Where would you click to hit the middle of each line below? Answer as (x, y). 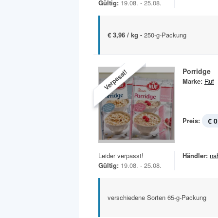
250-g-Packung (165, 35)
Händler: (195, 156)
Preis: (191, 121)
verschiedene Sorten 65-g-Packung (157, 198)
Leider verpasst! (121, 156)
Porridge (197, 71)
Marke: (192, 81)
